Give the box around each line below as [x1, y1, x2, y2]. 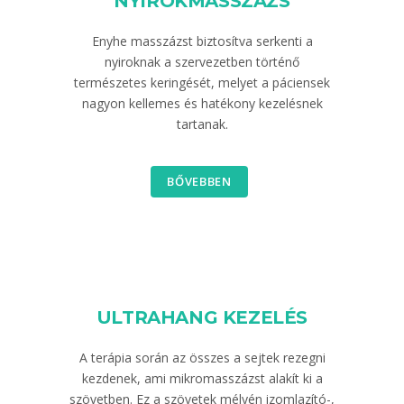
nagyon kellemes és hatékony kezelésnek [81, 95, 323, 112]
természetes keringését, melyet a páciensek [74, 74, 330, 91]
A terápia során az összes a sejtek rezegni [78, 349, 326, 366]
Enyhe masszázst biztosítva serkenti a [91, 32, 313, 50]
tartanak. [176, 115, 228, 133]
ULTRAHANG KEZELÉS [96, 307, 308, 328]
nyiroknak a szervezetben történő [105, 53, 299, 70]
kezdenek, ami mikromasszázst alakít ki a [81, 370, 323, 387]
